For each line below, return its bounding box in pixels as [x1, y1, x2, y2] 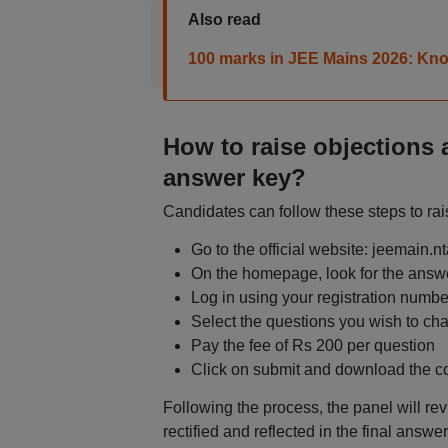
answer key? [162, 164, 306, 191]
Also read [187, 11, 261, 28]
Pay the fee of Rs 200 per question [190, 337, 435, 354]
